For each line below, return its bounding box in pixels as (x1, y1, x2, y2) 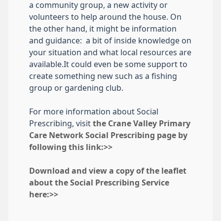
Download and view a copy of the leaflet (29, 167, 186, 175)
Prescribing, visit (29, 119, 93, 128)
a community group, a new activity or (29, 1, 168, 9)
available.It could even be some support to (29, 60, 187, 69)
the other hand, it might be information (29, 25, 177, 33)
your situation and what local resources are (29, 48, 191, 57)
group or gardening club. (29, 84, 125, 92)
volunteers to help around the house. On (29, 13, 182, 21)
